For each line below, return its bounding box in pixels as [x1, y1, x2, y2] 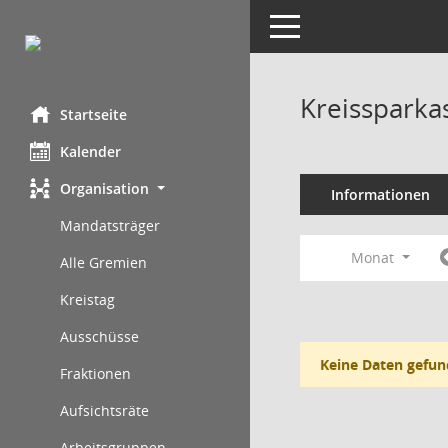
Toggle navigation [269, 15, 387, 34]
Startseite [60, 105, 127, 124]
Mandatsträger [60, 216, 160, 235]
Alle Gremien [60, 253, 147, 272]
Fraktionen [60, 364, 131, 383]
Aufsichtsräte [60, 401, 149, 420]
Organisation [60, 179, 149, 198]
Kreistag [60, 290, 115, 309]
